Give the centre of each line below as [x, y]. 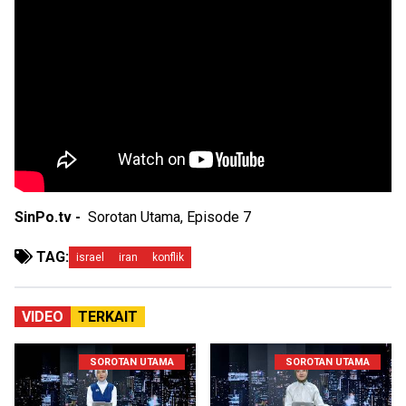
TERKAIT [108, 317]
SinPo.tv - [51, 217]
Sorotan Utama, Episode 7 [169, 217]
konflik [168, 258]
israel [90, 258]
